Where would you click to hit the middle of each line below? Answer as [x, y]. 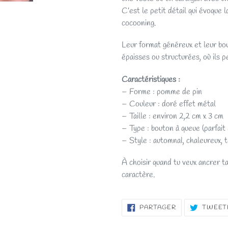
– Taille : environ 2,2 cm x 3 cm [173, 116]
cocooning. [139, 23]
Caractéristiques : [151, 79]
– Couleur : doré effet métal [169, 104]
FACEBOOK [195, 219]
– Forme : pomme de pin [162, 92]
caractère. [138, 175]
